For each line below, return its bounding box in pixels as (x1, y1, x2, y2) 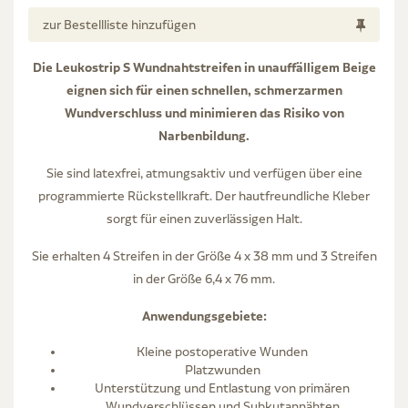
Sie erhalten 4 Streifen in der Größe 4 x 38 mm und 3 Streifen (31, 248, 377, 263)
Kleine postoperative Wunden (137, 343, 308, 359)
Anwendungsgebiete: (141, 307, 267, 324)
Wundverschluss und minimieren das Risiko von (64, 104, 344, 121)
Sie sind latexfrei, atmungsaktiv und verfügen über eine (46, 165, 362, 180)
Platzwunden (184, 362, 260, 377)
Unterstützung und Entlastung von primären (95, 380, 350, 395)
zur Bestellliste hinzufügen (43, 17, 196, 33)
